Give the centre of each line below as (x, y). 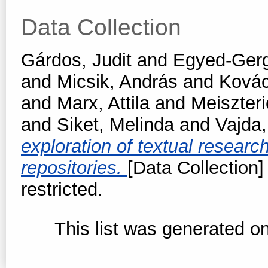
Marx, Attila (103, 103)
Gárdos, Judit (76, 60)
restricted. (62, 189)
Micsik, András (117, 81)
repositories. (74, 167)
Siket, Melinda (115, 124)
